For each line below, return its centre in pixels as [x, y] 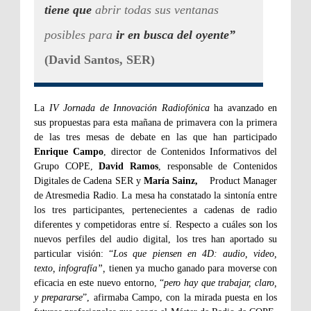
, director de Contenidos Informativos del [191, 151]
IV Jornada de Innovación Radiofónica [129, 108]
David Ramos [129, 166]
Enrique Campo [69, 151]
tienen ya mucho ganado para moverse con [191, 268]
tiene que [68, 9]
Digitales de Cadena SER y [89, 180]
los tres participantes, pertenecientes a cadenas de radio [155, 210]
